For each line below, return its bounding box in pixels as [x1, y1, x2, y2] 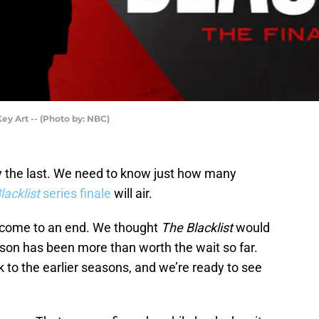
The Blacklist [161, 220, 233, 236]
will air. [111, 186, 152, 202]
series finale [40, 186, 111, 202]
